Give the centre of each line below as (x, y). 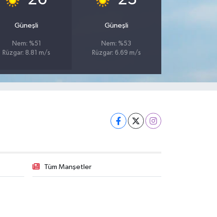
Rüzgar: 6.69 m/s (116, 53)
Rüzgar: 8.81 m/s (27, 53)
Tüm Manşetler (68, 167)
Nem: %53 (116, 44)
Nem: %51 (26, 44)
